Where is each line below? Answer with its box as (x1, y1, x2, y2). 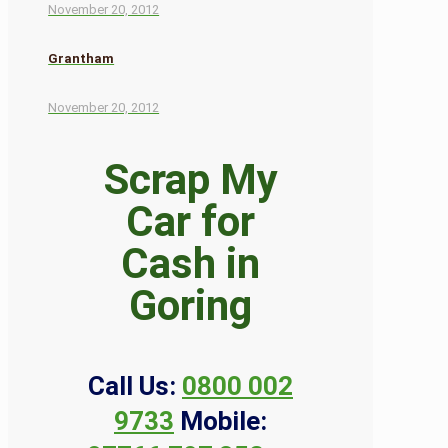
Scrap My (103, 155, 278, 205)
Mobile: (180, 406, 267, 437)
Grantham (48, 50, 115, 66)
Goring (129, 281, 252, 331)
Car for (126, 197, 255, 247)
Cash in (121, 239, 260, 289)
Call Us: (88, 371, 176, 402)
